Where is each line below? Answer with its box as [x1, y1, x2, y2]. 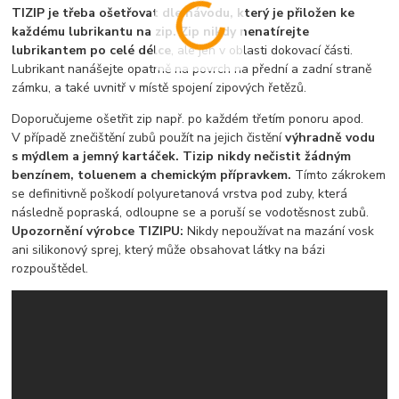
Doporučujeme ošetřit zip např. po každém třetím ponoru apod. [12, 110, 364, 127]
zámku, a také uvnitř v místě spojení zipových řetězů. [12, 78, 307, 96]
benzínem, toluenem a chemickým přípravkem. [12, 166, 292, 183]
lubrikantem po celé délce [12, 41, 172, 59]
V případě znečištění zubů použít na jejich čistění [12, 128, 282, 146]
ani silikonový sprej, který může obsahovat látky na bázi [12, 240, 326, 258]
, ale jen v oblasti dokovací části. [171, 41, 354, 59]
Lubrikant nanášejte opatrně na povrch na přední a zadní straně [12, 60, 372, 77]
